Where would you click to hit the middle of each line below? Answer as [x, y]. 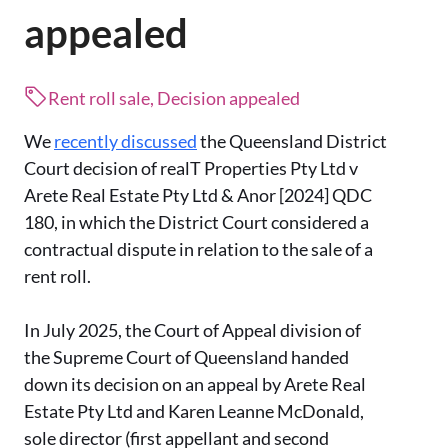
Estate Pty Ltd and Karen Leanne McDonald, [194, 411]
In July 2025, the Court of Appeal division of [192, 330]
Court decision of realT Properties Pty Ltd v [191, 168]
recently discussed [125, 141]
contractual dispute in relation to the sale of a [198, 249]
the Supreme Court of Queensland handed [186, 357]
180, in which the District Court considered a [196, 222]
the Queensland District [292, 141]
